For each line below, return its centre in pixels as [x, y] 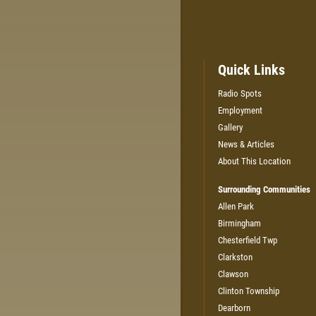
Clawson [233, 274]
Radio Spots [240, 93]
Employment [240, 110]
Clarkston [235, 257]
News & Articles [246, 144]
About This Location [254, 161]
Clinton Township [249, 291]
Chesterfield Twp [248, 240]
